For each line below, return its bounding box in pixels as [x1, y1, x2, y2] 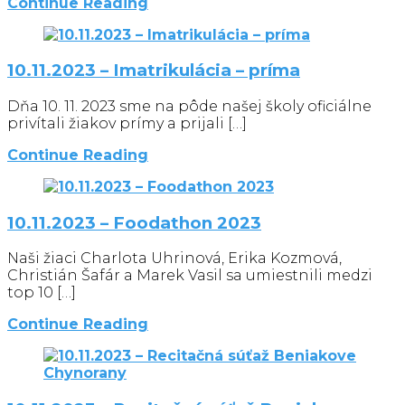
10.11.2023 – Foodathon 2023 [7, 212, 261, 233]
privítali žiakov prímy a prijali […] [7, 114, 247, 132]
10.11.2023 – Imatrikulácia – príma [7, 60, 300, 81]
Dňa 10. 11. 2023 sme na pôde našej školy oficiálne [7, 97, 372, 115]
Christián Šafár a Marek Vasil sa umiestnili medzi [7, 267, 372, 285]
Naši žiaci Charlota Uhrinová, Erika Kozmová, [7, 250, 342, 268]
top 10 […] [7, 284, 76, 302]
